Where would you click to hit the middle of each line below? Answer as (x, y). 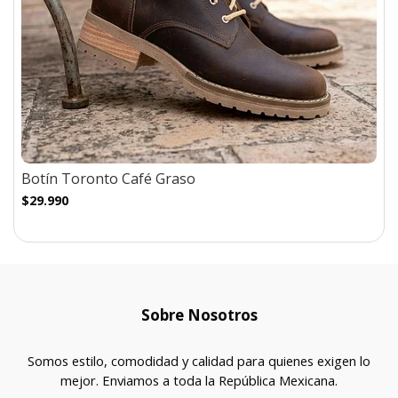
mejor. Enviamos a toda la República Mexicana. (199, 380)
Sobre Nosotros (199, 315)
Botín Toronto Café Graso (108, 179)
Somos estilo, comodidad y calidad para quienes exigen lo (199, 361)
